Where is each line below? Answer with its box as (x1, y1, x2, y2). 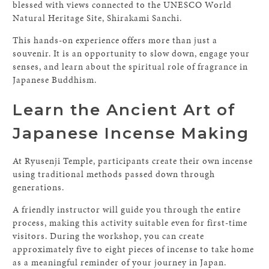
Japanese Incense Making (13, 124, 250, 143)
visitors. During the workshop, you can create (13, 230, 205, 242)
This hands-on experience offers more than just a (13, 34, 218, 46)
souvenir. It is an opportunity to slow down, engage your (13, 47, 250, 59)
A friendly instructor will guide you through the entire (13, 204, 241, 216)
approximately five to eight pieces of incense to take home (13, 243, 255, 255)
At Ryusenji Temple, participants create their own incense (13, 155, 253, 167)
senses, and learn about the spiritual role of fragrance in (13, 61, 249, 73)
